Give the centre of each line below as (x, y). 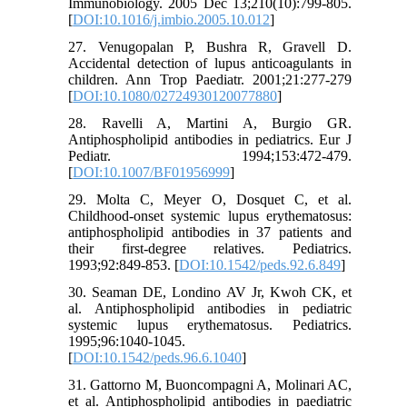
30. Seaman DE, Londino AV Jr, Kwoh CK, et (210, 293)
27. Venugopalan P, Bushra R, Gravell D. (210, 47)
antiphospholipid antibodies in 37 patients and (210, 233)
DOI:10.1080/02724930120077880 (175, 96)
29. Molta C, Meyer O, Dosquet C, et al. (210, 200)
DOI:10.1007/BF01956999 (152, 173)
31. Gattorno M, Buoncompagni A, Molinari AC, (210, 385)
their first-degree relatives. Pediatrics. (210, 249)
